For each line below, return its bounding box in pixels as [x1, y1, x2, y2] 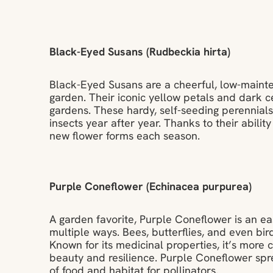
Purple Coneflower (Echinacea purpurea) [49, 182, 252, 194]
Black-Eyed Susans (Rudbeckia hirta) [49, 47, 230, 59]
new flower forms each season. [49, 131, 203, 143]
